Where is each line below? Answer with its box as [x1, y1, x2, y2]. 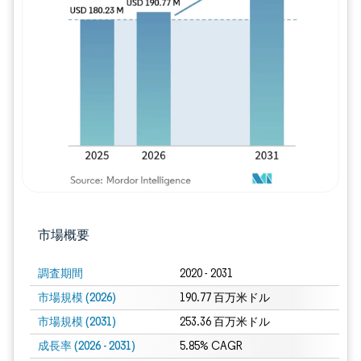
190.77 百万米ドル [179, 291, 270, 305]
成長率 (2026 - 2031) [38, 338, 135, 353]
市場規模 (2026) [38, 290, 116, 305]
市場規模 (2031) [38, 314, 116, 329]
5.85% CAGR [179, 339, 243, 353]
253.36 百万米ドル [179, 315, 270, 329]
